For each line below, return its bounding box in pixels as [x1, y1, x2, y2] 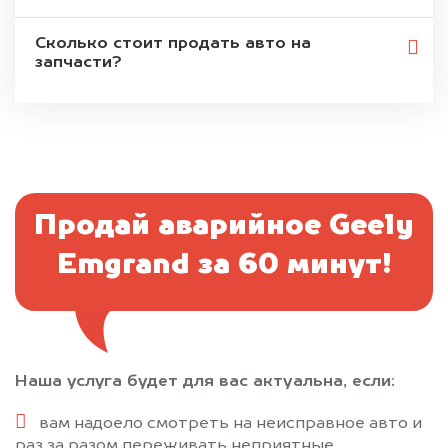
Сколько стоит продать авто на [35, 36, 311, 53]
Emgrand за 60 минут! [57, 252, 391, 281]
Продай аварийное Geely [34, 213, 414, 242]
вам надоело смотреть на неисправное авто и [38, 416, 422, 433]
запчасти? [35, 55, 122, 72]
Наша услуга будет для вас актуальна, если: [15, 374, 395, 391]
